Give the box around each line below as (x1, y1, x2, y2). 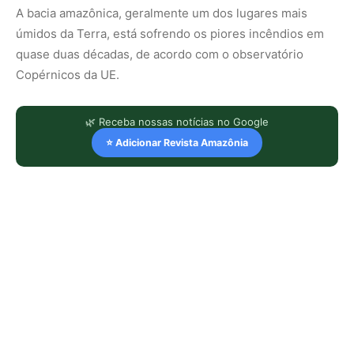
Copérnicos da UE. (16, 67, 119, 83)
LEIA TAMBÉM (32, 313, 118, 329)
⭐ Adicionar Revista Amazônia (106, 137, 248, 149)
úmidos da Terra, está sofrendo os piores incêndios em (16, 26, 324, 42)
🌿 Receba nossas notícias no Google (85, 115, 269, 129)
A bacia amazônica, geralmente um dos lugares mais (16, 6, 307, 21)
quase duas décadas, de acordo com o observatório (16, 47, 303, 62)
